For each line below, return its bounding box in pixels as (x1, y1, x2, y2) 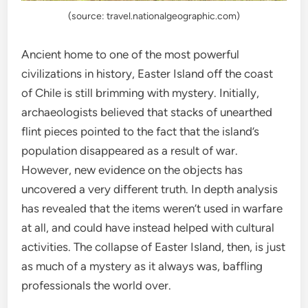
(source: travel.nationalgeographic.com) (68, 10, 240, 22)
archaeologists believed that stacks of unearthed (21, 104, 273, 119)
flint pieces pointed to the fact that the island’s (21, 124, 260, 138)
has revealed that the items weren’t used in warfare (21, 201, 283, 215)
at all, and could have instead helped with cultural (21, 220, 275, 234)
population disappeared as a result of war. (21, 143, 239, 157)
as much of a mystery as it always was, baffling (21, 258, 263, 273)
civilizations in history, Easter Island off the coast (21, 66, 274, 80)
